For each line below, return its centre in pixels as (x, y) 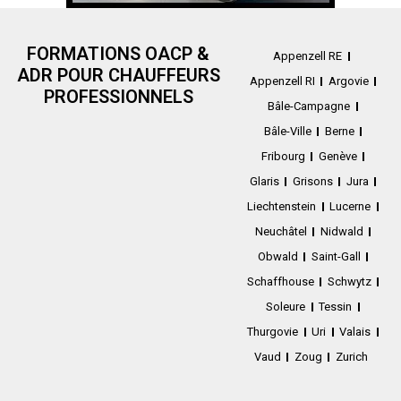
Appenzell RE (308, 55)
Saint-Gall (336, 256)
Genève (337, 156)
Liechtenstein (282, 206)
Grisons (312, 181)
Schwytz (349, 281)
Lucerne (350, 206)
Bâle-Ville (287, 131)
